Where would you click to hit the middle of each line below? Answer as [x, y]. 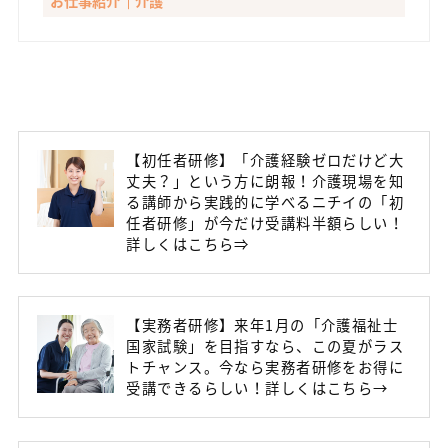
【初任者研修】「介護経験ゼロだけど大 [265, 159]
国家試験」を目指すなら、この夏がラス [265, 346]
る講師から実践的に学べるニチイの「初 [265, 201]
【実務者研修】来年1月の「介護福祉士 [262, 325]
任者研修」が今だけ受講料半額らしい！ [265, 222]
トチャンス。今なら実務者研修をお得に [265, 367]
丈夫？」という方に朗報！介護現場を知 [265, 180]
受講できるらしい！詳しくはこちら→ [257, 388]
